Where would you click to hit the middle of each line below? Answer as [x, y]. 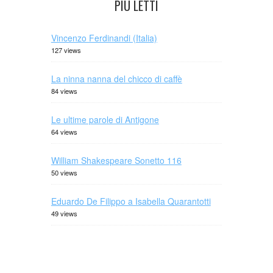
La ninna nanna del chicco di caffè [116, 79]
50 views [64, 172]
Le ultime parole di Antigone [105, 119]
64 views [64, 132]
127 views [66, 50]
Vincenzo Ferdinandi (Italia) [104, 38]
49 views [64, 213]
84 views [64, 91]
